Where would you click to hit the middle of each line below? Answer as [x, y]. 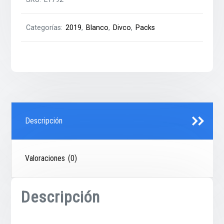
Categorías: [46, 28]
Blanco [97, 28]
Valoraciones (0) [51, 158]
